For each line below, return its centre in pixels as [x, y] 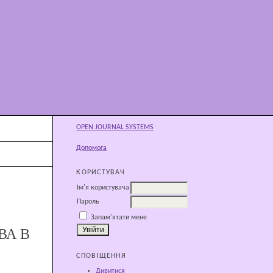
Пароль [88, 202]
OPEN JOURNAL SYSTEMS [115, 128]
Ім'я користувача [103, 188]
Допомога [92, 148]
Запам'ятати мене [119, 218]
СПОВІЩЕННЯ [101, 256]
